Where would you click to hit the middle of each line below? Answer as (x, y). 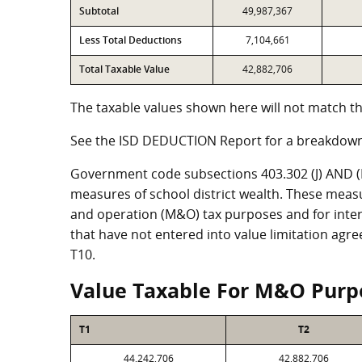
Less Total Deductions (130, 40)
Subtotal (99, 11)
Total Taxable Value (124, 69)
